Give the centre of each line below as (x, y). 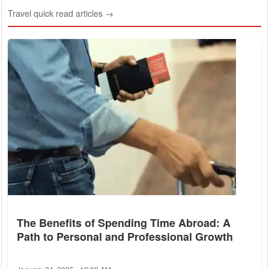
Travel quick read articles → (61, 14)
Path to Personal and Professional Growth (125, 237)
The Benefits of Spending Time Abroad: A (124, 223)
